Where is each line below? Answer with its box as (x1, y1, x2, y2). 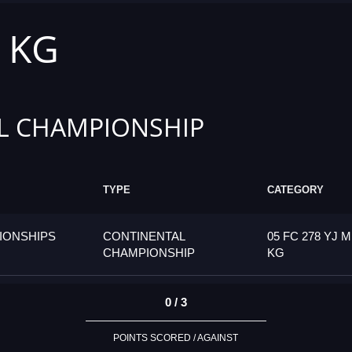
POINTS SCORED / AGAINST (113, 332, 239, 343)
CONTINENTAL (103, 229, 185, 244)
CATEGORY (267, 184, 324, 196)
